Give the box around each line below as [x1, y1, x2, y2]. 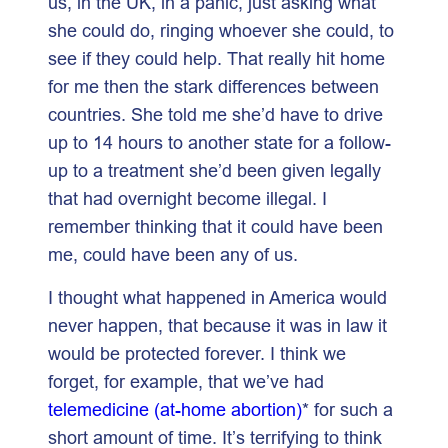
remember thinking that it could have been [48, 215, 383, 237]
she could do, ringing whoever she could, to [48, 19, 394, 41]
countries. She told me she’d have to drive [48, 103, 383, 125]
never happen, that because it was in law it [48, 314, 387, 336]
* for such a [302, 398, 393, 420]
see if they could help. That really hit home [48, 47, 385, 69]
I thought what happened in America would [48, 286, 387, 308]
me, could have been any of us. [48, 243, 308, 265]
